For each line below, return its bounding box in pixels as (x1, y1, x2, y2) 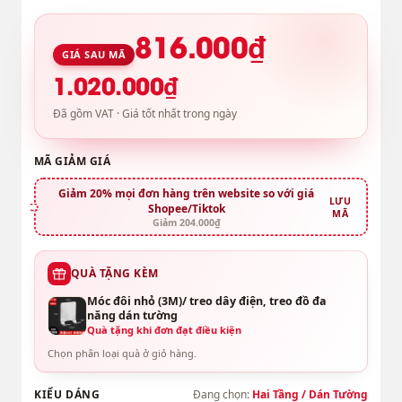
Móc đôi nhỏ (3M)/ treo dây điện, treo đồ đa (86, 293, 327, 310)
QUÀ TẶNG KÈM (70, 266, 159, 282)
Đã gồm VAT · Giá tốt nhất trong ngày (52, 106, 237, 122)
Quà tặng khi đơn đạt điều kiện (86, 323, 241, 337)
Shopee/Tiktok (147, 200, 225, 216)
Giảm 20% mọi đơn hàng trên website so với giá (58, 185, 315, 201)
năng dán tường (86, 308, 178, 324)
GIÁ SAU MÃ (61, 48, 127, 62)
